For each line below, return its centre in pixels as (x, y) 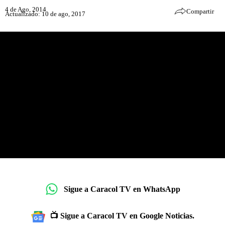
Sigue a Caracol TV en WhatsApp (122, 189)
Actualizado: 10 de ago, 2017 (45, 14)
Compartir (200, 11)
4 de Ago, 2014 (26, 9)
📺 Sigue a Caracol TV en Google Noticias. (122, 216)
